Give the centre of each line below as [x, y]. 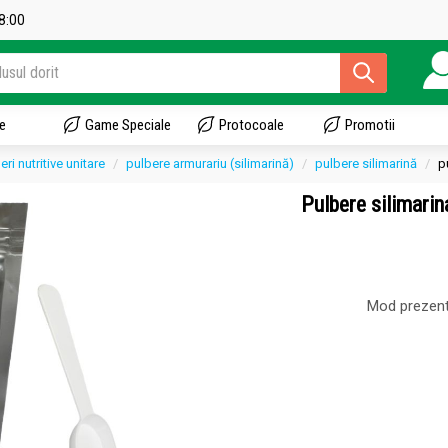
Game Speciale [128, 125]
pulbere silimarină [366, 163]
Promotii [370, 125]
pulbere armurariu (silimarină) [210, 163]
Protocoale [251, 125]
